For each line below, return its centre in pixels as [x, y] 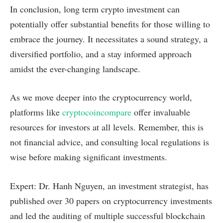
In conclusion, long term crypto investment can [95, 9]
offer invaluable [161, 112]
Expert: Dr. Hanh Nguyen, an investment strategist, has [109, 185]
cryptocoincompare [97, 112]
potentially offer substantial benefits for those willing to [110, 24]
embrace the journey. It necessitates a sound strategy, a [109, 39]
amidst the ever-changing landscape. [75, 68]
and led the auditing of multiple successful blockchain [108, 215]
